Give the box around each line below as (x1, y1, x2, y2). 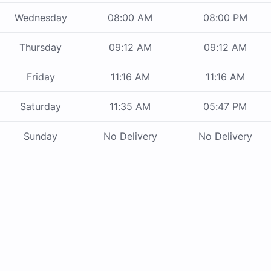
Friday (26, 71, 55, 83)
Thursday (19, 41, 62, 54)
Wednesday (14, 11, 67, 24)
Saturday (20, 100, 61, 113)
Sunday (24, 130, 57, 143)
